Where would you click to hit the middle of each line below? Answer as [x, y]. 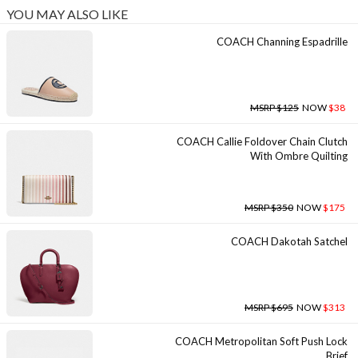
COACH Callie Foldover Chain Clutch [262, 141]
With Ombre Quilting [299, 156]
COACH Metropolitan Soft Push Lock [261, 341]
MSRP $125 [274, 107]
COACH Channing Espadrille [282, 42]
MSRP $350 [269, 207]
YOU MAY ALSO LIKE [67, 14]
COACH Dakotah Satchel [289, 241]
